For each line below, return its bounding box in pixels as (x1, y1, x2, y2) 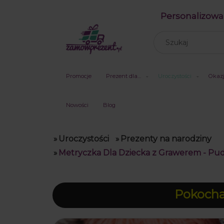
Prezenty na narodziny (120, 134, 211, 143)
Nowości (65, 101, 88, 108)
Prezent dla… (106, 72, 141, 79)
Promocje (65, 72, 91, 79)
